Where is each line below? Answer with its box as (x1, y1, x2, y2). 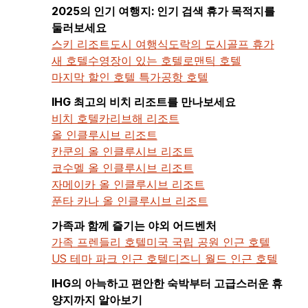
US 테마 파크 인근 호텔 (51, 251, 168, 265)
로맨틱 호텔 (182, 53, 241, 67)
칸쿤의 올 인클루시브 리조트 (51, 144, 194, 158)
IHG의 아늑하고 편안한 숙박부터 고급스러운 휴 (51, 276, 283, 290)
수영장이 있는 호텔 (87, 53, 183, 67)
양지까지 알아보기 (51, 292, 142, 307)
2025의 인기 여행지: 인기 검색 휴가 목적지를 (51, 3, 275, 18)
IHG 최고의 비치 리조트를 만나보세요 (51, 94, 236, 109)
